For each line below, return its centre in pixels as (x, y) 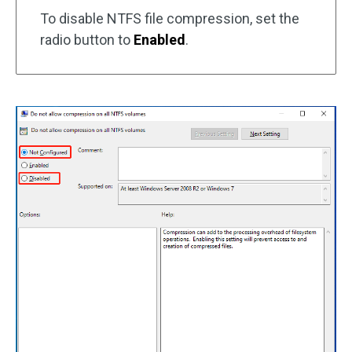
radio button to (87, 40)
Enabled (159, 40)
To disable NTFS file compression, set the (170, 18)
